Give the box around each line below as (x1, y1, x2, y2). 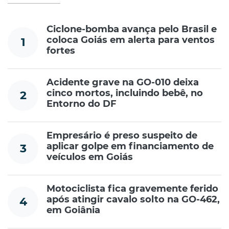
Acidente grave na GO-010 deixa (47, 77, 199, 88)
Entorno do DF (47, 98, 117, 110)
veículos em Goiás (47, 151, 133, 163)
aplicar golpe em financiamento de (47, 141, 214, 152)
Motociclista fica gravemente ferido (47, 183, 218, 195)
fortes (47, 45, 75, 57)
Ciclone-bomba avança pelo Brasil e (47, 24, 217, 35)
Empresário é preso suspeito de (47, 130, 197, 142)
